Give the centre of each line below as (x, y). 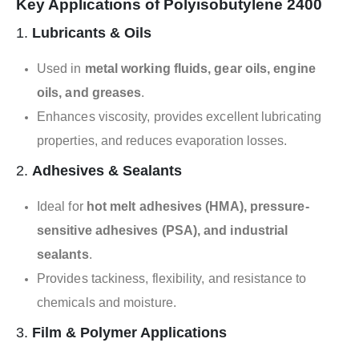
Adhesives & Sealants (107, 171)
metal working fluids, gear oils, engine (200, 69)
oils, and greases (89, 93)
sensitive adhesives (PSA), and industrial (163, 231)
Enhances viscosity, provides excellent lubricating (179, 117)
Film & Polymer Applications (129, 333)
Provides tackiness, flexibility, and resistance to (171, 279)
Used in (61, 69)
